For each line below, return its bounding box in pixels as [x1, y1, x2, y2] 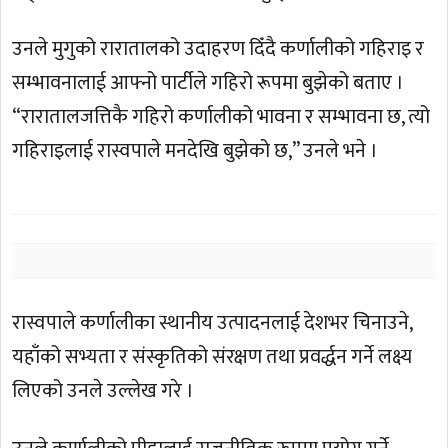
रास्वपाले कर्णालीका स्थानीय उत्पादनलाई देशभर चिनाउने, [12, 306, 413, 341]
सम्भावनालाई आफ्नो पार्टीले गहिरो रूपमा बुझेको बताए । [12, 65, 405, 100]
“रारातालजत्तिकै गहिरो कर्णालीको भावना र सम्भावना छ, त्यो [12, 99, 431, 134]
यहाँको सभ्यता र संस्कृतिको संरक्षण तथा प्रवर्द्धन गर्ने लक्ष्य [12, 340, 413, 375]
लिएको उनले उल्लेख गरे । [12, 374, 195, 409]
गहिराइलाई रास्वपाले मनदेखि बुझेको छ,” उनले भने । [12, 133, 379, 168]
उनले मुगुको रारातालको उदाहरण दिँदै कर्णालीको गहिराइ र [12, 31, 425, 66]
